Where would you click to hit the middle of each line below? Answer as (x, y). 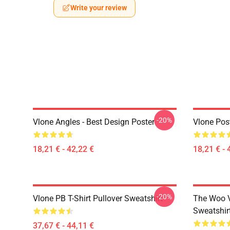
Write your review (99, 8)
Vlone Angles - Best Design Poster (94, 122)
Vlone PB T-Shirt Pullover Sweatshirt (98, 198)
